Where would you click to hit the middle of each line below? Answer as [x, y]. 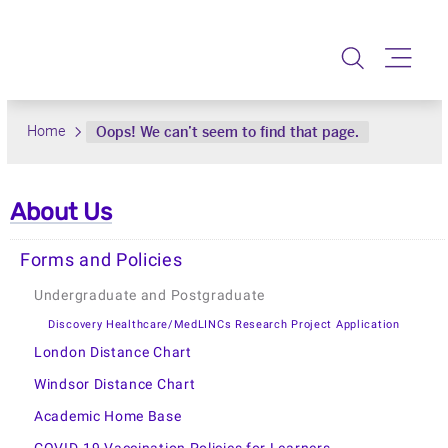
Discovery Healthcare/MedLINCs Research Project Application [224, 324]
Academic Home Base [108, 416]
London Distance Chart [113, 352]
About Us [61, 211]
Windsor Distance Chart [115, 384]
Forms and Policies [101, 259]
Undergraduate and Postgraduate [149, 295]
